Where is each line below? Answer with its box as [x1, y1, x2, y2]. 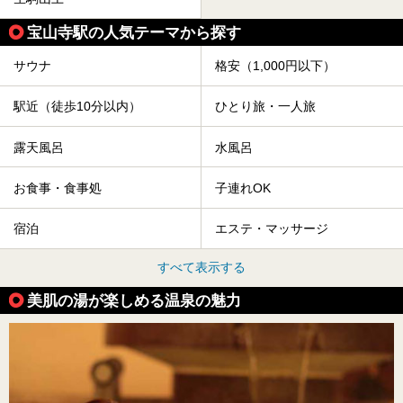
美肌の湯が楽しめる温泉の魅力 [27, 291, 241, 310]
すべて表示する [157, 260, 246, 275]
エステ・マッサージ [215, 221, 328, 237]
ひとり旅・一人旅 [215, 99, 316, 114]
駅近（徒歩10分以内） [13, 99, 141, 114]
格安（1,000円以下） [215, 58, 336, 74]
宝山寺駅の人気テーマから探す [27, 22, 241, 41]
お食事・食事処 [13, 181, 102, 196]
